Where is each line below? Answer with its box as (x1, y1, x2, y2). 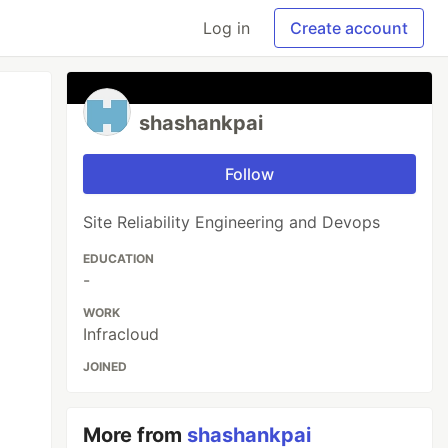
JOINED (83, 359, 128, 374)
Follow (225, 164, 275, 184)
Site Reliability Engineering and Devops (83, 212, 381, 232)
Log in (203, 18, 250, 38)
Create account (290, 18, 408, 38)
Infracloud (83, 324, 160, 344)
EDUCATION (83, 251, 155, 266)
